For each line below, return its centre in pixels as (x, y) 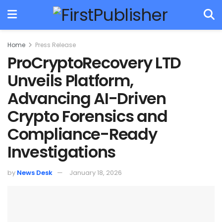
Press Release (55, 45)
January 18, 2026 (96, 172)
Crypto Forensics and (87, 116)
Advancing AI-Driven (87, 98)
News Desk (35, 172)
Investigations (62, 152)
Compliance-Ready (82, 134)
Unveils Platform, (70, 81)
